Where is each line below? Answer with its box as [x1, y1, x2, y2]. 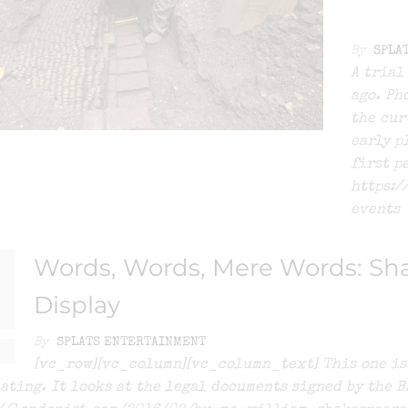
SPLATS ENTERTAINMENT [56, 336, 206, 350]
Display [33, 291, 120, 321]
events [351, 203, 401, 219]
